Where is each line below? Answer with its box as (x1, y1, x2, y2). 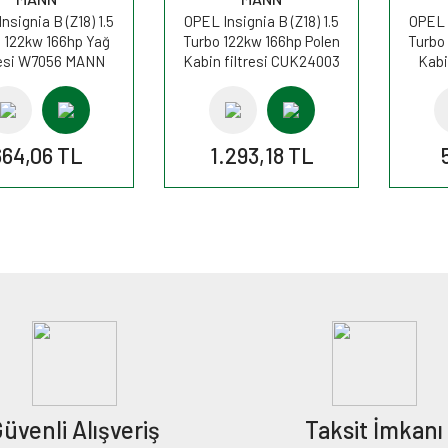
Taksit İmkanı (305, 415, 443, 444)
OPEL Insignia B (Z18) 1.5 (184, 12, 339, 30)
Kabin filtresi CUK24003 (183, 52, 340, 70)
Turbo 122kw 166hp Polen (183, 32, 340, 50)
